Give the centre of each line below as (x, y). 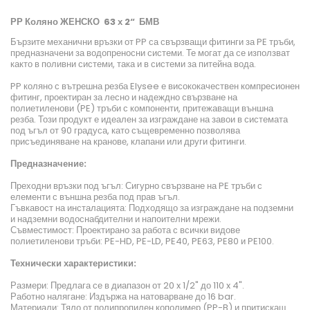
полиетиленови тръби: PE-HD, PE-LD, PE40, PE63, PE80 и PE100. (142, 241)
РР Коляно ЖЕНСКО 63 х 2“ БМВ (85, 22)
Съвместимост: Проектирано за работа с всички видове (125, 230)
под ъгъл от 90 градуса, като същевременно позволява (125, 131)
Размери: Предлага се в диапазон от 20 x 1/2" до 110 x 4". (127, 286)
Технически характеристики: (73, 264)
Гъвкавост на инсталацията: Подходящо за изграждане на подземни (152, 208)
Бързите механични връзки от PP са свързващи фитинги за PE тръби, (153, 42)
